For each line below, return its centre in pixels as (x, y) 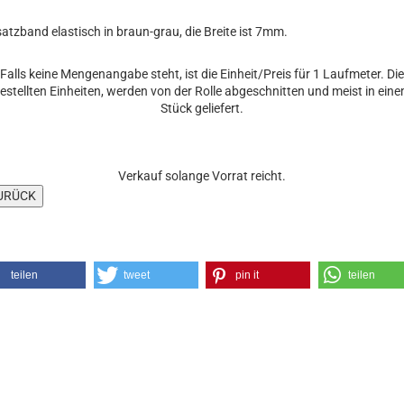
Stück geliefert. (202, 108)
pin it (248, 275)
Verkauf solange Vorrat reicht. (202, 176)
